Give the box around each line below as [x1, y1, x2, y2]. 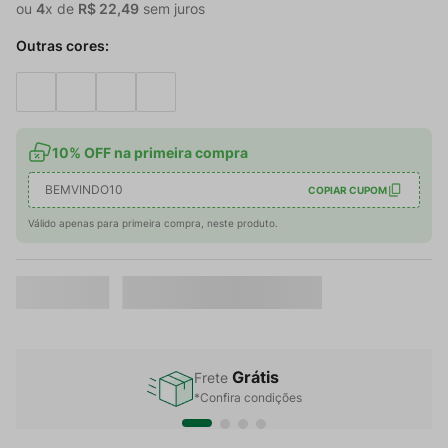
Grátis [232, 367, 279, 388]
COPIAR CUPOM [308, 183, 387, 196]
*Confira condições [194, 390, 302, 406]
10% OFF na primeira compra [52, 143, 248, 161]
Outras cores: [16, 37, 109, 54]
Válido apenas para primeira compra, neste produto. [28, 217, 278, 229]
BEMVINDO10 [45, 182, 123, 197]
